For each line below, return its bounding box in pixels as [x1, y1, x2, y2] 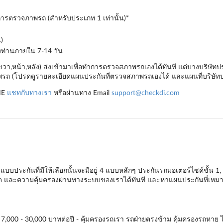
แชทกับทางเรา [6, 88, 52, 97]
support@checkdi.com [111, 88, 180, 97]
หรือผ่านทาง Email [51, 88, 111, 97]
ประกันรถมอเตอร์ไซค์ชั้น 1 [137, 166, 220, 175]
